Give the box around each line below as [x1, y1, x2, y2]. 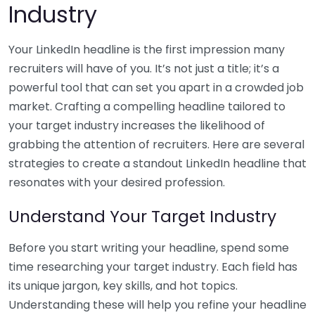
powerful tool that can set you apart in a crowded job [8, 79, 304, 96]
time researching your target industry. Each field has [8, 258, 297, 275]
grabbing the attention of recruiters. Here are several [8, 136, 304, 153]
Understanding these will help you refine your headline [8, 296, 307, 313]
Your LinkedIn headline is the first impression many [8, 41, 285, 58]
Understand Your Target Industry [8, 204, 276, 228]
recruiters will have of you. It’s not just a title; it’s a [8, 60, 279, 77]
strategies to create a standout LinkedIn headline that [8, 155, 307, 172]
